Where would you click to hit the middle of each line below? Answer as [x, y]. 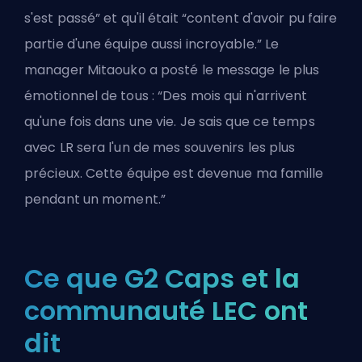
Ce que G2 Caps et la [162, 278]
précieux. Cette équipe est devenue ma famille [174, 173]
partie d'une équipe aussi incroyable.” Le [152, 44]
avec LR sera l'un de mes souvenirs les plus [160, 147]
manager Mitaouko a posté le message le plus [172, 69]
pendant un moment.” [95, 199]
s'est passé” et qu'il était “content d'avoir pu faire [181, 18]
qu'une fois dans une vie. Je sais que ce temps [170, 121]
